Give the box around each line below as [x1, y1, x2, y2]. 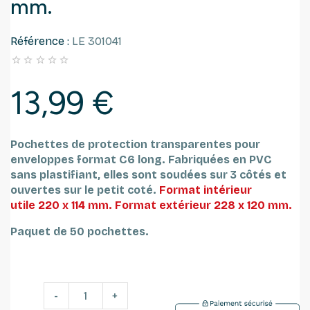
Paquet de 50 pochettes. [10, 224, 149, 238]
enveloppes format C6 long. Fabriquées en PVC [10, 152, 272, 166]
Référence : [10, 34, 69, 48]
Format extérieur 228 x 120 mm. [115, 198, 295, 212]
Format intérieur [159, 183, 252, 197]
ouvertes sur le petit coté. [10, 183, 159, 197]
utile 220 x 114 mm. [10, 198, 115, 212]
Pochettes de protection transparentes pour [10, 137, 260, 151]
